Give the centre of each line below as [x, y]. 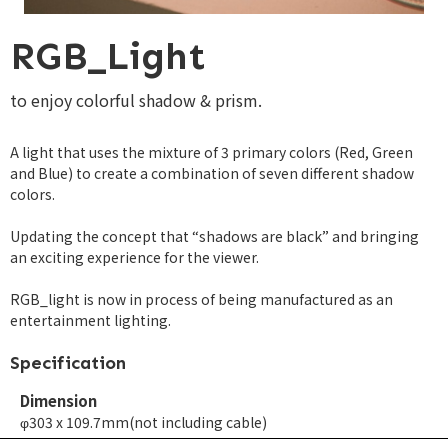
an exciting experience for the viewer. [134, 257]
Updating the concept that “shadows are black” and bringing [214, 236]
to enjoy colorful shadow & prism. [136, 100]
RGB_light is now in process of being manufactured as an [201, 299]
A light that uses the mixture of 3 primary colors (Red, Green [211, 152]
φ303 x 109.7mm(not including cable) [143, 422]
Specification [68, 363]
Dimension [58, 400]
